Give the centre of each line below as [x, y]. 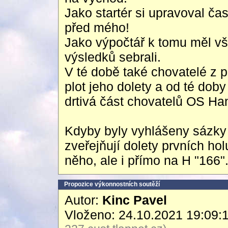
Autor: [83, 200]
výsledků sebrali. [113, 57]
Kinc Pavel [135, 200]
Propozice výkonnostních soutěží [112, 184]
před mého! [97, 27]
